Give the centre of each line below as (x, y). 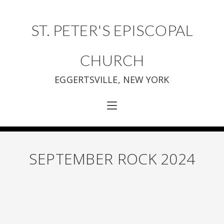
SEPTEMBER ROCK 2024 (112, 159)
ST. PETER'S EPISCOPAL (112, 30)
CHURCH (112, 60)
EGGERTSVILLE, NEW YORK (112, 79)
